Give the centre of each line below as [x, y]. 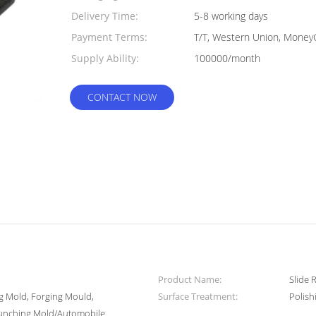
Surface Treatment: [198, 296]
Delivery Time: [105, 16]
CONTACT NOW [122, 97]
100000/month [227, 58]
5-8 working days [231, 16]
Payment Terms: [109, 37]
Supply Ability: [105, 58]
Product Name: [190, 279]
